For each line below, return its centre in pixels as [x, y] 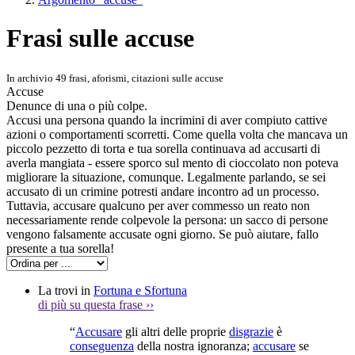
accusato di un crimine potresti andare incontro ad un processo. [163, 191]
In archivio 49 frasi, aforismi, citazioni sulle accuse [115, 78]
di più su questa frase [92, 304]
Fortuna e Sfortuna [140, 290]
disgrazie [251, 331]
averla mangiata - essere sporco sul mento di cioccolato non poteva [172, 162]
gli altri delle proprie [176, 331]
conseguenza [102, 345]
